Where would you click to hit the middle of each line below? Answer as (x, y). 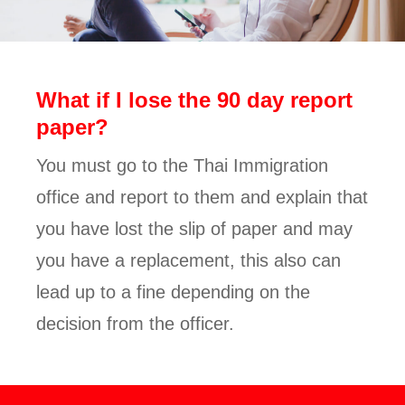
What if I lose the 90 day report (194, 100)
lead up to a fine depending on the (173, 292)
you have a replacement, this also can (188, 260)
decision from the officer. (135, 324)
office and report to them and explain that (202, 197)
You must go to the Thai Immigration (182, 165)
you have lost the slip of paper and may (194, 229)
